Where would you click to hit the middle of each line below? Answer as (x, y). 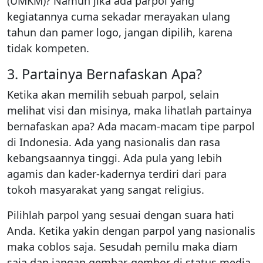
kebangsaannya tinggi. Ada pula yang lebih (114, 158)
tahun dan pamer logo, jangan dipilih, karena (120, 32)
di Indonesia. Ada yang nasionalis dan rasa (114, 142)
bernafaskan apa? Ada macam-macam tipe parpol (131, 126)
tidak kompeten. (48, 48)
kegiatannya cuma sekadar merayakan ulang (119, 16)
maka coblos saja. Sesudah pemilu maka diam (122, 246)
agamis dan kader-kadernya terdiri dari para (117, 173)
